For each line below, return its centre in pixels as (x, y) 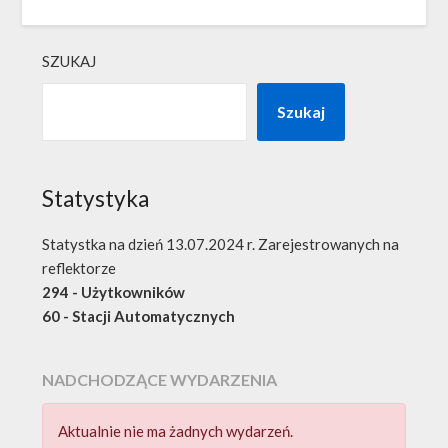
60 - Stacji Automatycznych (139, 315)
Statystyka (96, 198)
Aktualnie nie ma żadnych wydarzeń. (176, 430)
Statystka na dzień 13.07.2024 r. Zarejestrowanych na (221, 243)
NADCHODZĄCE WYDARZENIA (160, 379)
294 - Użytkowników (114, 291)
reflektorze (79, 267)
